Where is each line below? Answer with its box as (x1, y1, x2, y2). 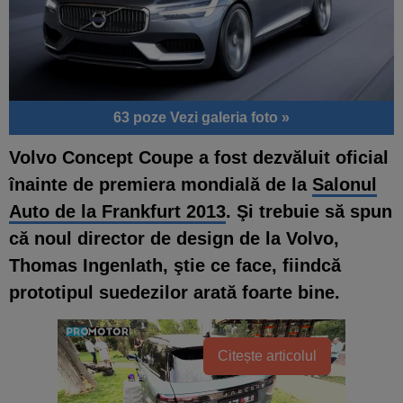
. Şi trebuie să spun (226, 201, 392, 221)
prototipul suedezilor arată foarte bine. (9, 282, 340, 302)
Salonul (312, 174, 377, 194)
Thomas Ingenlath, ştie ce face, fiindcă (9, 255, 341, 275)
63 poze (113, 109, 170, 125)
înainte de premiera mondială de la (9, 174, 312, 194)
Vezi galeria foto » (170, 109, 290, 125)
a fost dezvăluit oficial (193, 147, 389, 167)
